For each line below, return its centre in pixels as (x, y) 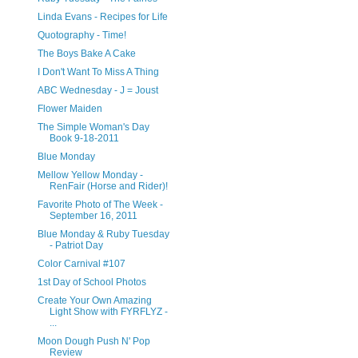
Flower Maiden (70, 109)
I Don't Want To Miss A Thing (98, 72)
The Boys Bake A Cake (86, 54)
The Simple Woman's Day (93, 127)
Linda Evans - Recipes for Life (102, 17)
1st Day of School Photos (91, 282)
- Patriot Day (76, 245)
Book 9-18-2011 (84, 138)
